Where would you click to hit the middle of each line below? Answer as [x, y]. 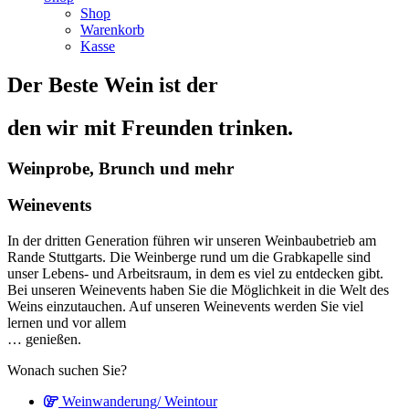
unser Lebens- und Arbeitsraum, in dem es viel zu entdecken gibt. [195, 274]
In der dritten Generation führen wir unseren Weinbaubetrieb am [192, 241]
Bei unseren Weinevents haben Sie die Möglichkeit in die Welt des [198, 290]
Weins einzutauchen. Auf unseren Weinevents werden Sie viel [185, 307]
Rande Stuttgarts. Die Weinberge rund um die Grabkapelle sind [189, 257]
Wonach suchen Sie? [67, 371]
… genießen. [44, 340]
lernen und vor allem [67, 323]
